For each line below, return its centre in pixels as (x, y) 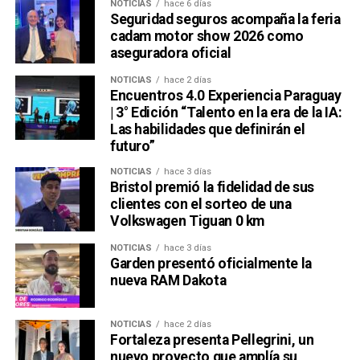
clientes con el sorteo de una (200, 204)
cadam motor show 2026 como (207, 36)
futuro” (132, 146)
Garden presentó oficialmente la (211, 263)
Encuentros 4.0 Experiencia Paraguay (225, 95)
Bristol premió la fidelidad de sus (212, 187)
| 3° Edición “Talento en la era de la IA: (226, 112)
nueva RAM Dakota (168, 280)
